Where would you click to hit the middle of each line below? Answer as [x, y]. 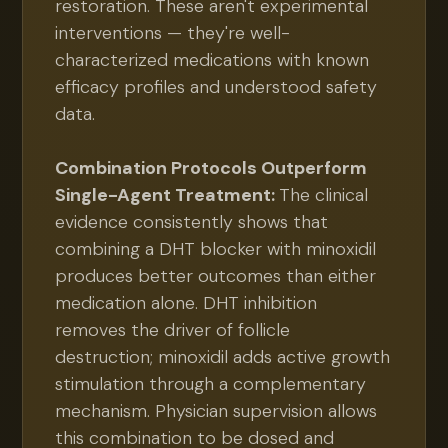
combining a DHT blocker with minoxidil [216, 249]
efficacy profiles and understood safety [216, 87]
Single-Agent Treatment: [167, 195]
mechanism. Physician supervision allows [216, 411]
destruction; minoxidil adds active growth [223, 357]
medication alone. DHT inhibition [186, 303]
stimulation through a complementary [211, 384]
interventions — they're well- [173, 33]
